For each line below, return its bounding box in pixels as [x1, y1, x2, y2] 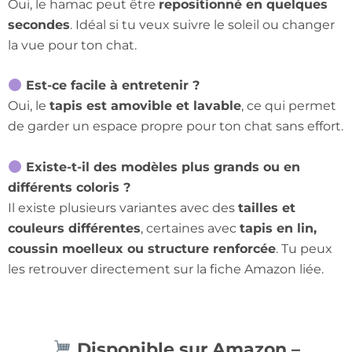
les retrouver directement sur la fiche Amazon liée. [8, 262, 324, 277]
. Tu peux [276, 241, 332, 257]
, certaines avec [141, 221, 240, 236]
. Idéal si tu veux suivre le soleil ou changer [70, 16, 335, 32]
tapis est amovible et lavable [49, 98, 241, 114]
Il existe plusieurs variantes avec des [8, 200, 238, 216]
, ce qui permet [241, 98, 336, 114]
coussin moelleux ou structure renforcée [8, 241, 276, 257]
